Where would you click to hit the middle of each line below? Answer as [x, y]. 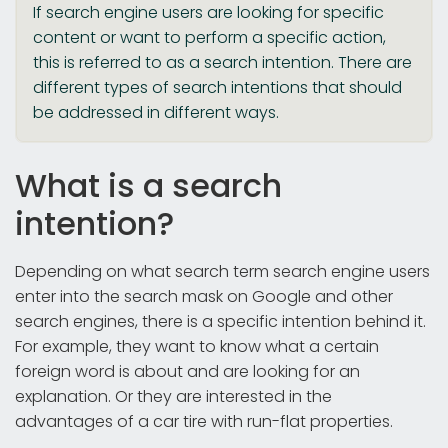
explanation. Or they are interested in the [173, 396]
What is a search [148, 185]
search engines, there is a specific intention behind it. [220, 321]
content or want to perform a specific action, [209, 37]
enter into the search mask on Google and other [204, 296]
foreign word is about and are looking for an [187, 371]
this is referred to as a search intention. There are [222, 62]
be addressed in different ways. [156, 112]
